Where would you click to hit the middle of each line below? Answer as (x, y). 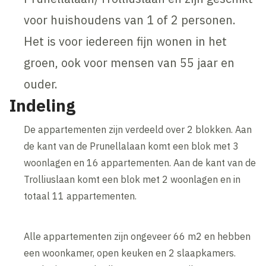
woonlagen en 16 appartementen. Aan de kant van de (140, 162)
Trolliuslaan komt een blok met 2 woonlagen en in (132, 179)
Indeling (43, 105)
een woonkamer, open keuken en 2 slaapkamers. (130, 253)
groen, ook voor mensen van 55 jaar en (129, 62)
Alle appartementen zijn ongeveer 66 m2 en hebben (137, 236)
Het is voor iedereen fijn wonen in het (126, 41)
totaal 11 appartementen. (80, 196)
